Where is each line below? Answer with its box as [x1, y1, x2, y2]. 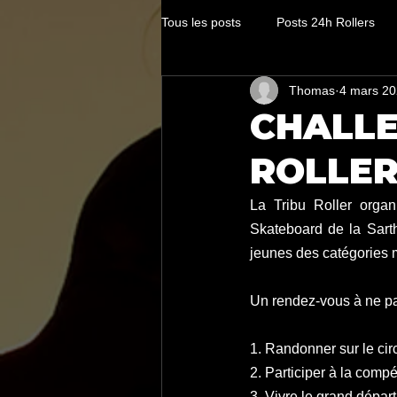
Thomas [289, 82, 335, 97]
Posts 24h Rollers [276, 14, 375, 29]
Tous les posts [161, 14, 241, 29]
